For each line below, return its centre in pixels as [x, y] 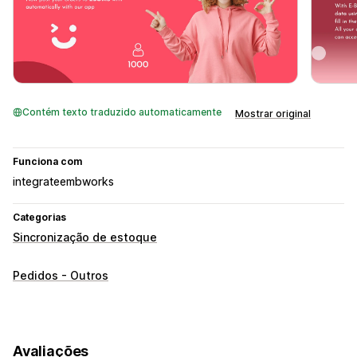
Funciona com [47, 162]
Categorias [39, 218]
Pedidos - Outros [61, 276]
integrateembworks [63, 182]
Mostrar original [273, 114]
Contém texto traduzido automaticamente [122, 112]
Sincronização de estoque [85, 237]
